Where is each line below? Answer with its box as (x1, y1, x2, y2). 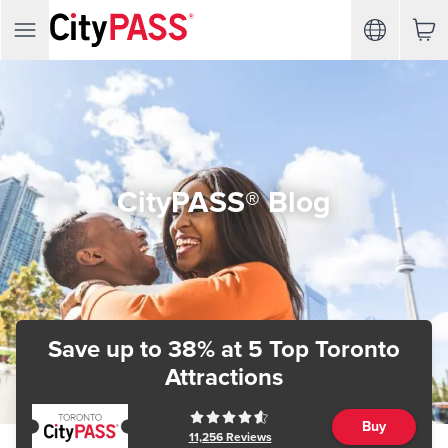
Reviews (222, 429, 272, 444)
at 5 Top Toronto (215, 335, 400, 364)
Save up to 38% (48, 335, 215, 364)
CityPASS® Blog (117, 183, 331, 221)
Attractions (165, 363, 283, 392)
